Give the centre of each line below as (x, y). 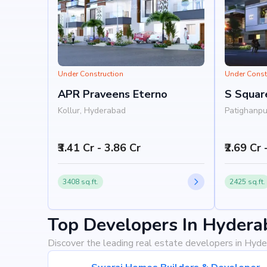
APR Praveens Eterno (113, 94)
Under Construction (91, 74)
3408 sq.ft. (80, 182)
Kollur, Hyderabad (92, 111)
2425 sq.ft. (247, 182)
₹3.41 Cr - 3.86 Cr (99, 148)
